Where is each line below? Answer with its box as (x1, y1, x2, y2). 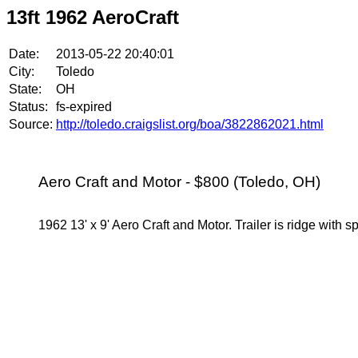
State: (9, 82, 42, 96)
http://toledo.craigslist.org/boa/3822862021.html (56, 117, 324, 131)
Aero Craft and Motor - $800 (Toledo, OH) (38, 173, 320, 191)
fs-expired (56, 99, 112, 113)
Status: (9, 99, 48, 113)
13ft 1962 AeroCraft (6, 6, 179, 28)
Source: (9, 117, 53, 131)
